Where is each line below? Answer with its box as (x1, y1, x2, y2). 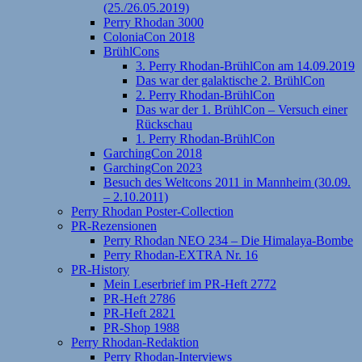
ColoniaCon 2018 (103, 29, 195, 44)
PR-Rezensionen (71, 218, 157, 233)
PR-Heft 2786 (103, 291, 175, 305)
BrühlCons (103, 44, 159, 58)
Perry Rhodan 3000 (103, 15, 204, 29)
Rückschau (136, 116, 192, 131)
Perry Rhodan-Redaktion (71, 335, 199, 349)
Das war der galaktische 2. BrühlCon (136, 73, 325, 87)
